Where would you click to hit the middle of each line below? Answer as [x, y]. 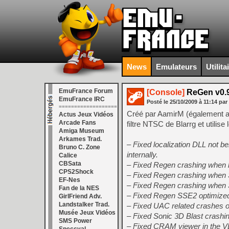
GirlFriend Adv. [80, 196]
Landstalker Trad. [84, 204]
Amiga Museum [82, 131]
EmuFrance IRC [82, 99]
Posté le [158, 102]
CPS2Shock [76, 172]
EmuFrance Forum [86, 91]
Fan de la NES [79, 188]
